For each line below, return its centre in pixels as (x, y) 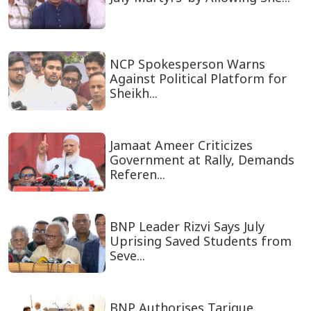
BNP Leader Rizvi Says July (187, 227)
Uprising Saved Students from (200, 241)
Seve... (127, 256)
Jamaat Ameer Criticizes (181, 145)
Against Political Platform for (198, 79)
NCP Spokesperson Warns (187, 64)
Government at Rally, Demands (202, 160)
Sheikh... (133, 93)
